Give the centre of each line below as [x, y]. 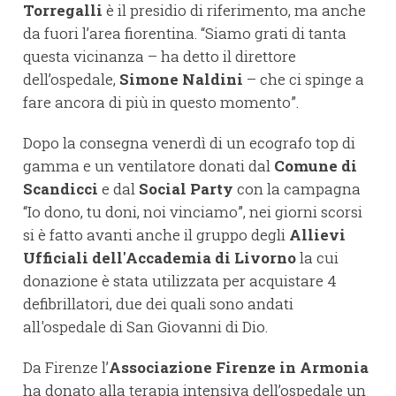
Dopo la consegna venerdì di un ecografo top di [189, 143]
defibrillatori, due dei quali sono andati [158, 304]
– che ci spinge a [304, 80]
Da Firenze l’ [66, 368]
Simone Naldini [181, 80]
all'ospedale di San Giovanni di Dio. [145, 327]
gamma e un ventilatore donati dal [148, 166]
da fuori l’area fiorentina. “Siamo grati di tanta [185, 34]
